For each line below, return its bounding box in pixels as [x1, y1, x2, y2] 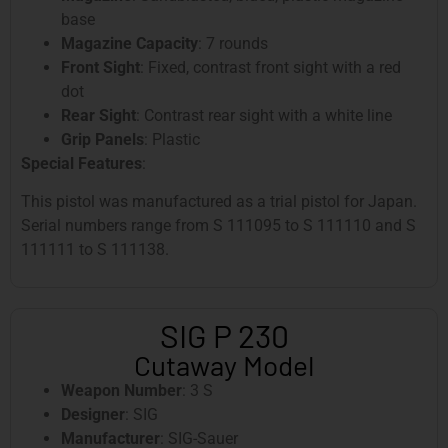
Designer [61, 404, 125, 424]
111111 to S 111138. [21, 240, 169, 260]
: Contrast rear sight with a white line [136, 105, 392, 125]
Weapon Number [61, 380, 182, 400]
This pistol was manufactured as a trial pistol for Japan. [21, 192, 417, 212]
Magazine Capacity [61, 33, 198, 53]
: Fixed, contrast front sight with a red [140, 57, 401, 77]
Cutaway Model [134, 347, 314, 382]
